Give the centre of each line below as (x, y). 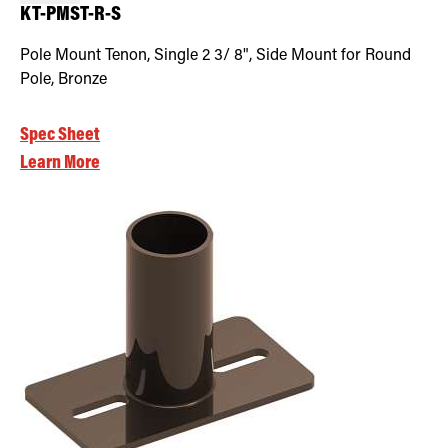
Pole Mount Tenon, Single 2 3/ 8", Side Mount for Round (215, 55)
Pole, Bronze (63, 79)
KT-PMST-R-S (70, 15)
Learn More (60, 163)
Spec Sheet (60, 135)
